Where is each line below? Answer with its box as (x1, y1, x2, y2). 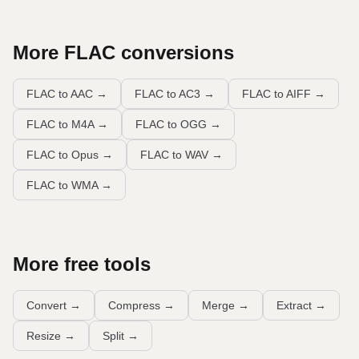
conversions (115, 42, 234, 63)
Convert (26, 299, 67, 312)
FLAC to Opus (26, 148, 99, 161)
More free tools (13, 253, 151, 275)
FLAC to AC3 (135, 87, 200, 100)
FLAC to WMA (26, 179, 98, 192)
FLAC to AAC (26, 87, 93, 100)
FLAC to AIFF (242, 87, 311, 100)
